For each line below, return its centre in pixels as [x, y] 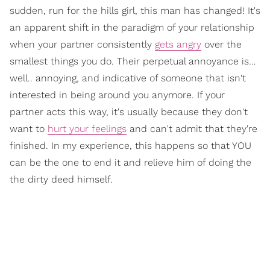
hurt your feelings [87, 129]
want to [29, 129]
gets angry [178, 45]
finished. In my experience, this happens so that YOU [130, 146]
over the [221, 45]
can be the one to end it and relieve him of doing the [130, 163]
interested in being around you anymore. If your [117, 95]
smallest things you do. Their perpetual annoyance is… [133, 61]
